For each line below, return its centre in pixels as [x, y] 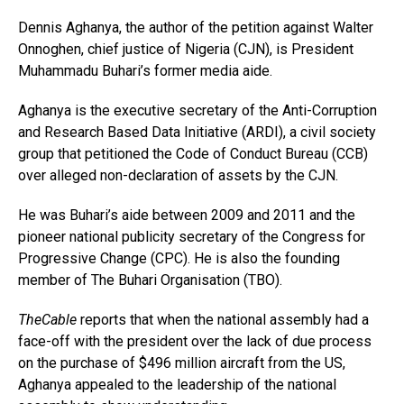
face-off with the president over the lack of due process [195, 341]
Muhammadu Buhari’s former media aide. [145, 71]
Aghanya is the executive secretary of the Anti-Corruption [197, 110]
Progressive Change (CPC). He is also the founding [179, 258]
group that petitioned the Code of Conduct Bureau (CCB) [193, 154]
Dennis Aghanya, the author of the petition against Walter [196, 28]
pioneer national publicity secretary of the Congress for [192, 237]
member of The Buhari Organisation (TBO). [150, 280]
